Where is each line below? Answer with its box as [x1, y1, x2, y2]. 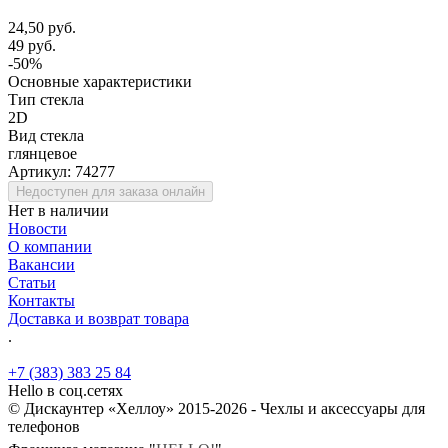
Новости [8, 219, 67, 237]
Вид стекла [8, 126, 84, 144]
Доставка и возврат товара [8, 309, 189, 327]
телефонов [8, 417, 80, 435]
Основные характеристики [8, 72, 192, 90]
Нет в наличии [8, 201, 109, 219]
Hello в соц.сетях [8, 381, 123, 399]
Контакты [8, 291, 75, 309]
